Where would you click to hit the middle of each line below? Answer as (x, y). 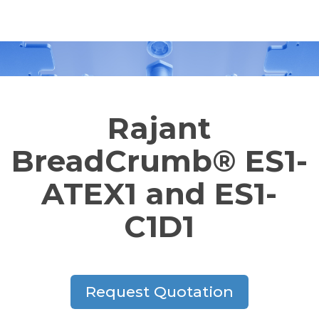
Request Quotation (159, 292)
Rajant (159, 128)
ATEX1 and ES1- (159, 194)
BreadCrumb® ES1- (159, 161)
